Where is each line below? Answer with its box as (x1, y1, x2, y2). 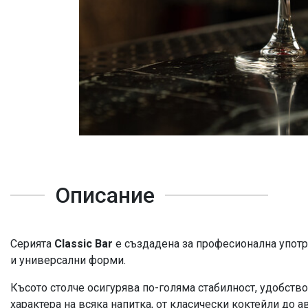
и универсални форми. (10, 253, 126, 267)
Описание (55, 181, 155, 208)
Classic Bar (54, 236, 113, 250)
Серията (10, 236, 54, 250)
